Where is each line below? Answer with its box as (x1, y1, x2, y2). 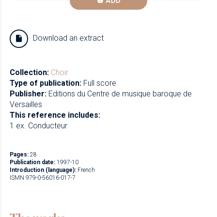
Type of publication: (10, 78, 81, 88)
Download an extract (33, 33, 104, 43)
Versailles (10, 100, 42, 109)
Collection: (10, 68, 49, 77)
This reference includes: (10, 110, 100, 120)
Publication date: (10, 159, 55, 166)
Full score (83, 78, 116, 88)
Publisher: (10, 89, 46, 99)
